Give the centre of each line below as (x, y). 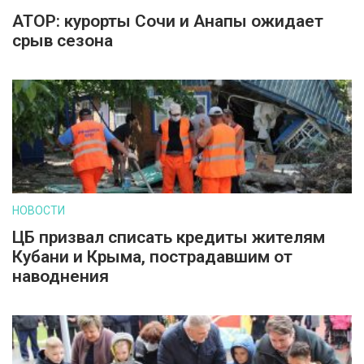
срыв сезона (63, 41)
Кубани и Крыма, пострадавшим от (152, 257)
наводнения (61, 276)
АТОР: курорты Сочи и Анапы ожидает (168, 21)
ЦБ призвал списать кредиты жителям (169, 237)
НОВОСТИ (39, 210)
